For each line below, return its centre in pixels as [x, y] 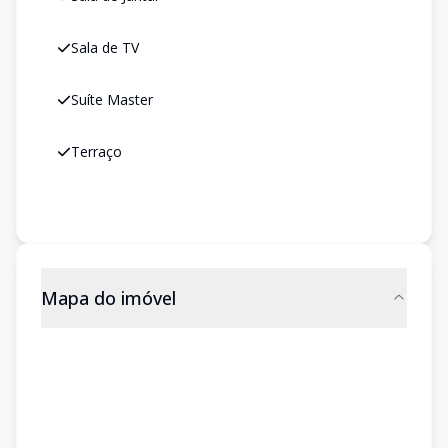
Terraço [96, 151]
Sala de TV [105, 47]
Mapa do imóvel [108, 298]
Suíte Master [112, 99]
